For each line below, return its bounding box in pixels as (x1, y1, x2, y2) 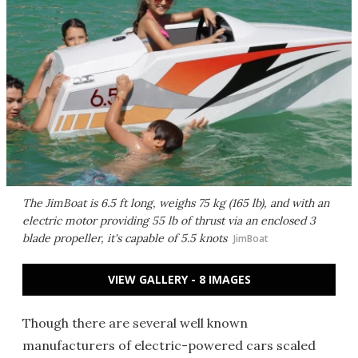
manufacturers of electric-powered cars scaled (22, 337, 316, 353)
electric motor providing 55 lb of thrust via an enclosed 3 (22, 213, 316, 228)
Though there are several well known (22, 315, 248, 331)
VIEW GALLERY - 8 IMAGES (107, 272, 251, 287)
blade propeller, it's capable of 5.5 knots (22, 231, 227, 245)
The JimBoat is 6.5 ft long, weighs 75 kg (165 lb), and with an (22, 196, 329, 210)
